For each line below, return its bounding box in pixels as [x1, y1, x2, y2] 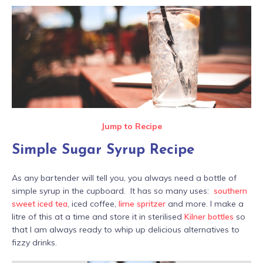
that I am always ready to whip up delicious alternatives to [12, 224, 240, 235]
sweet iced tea [12, 198, 68, 209]
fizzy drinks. [12, 237, 57, 248]
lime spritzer [119, 198, 166, 209]
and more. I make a [166, 198, 244, 209]
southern [214, 185, 247, 196]
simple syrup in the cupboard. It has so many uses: [12, 185, 214, 196]
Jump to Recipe [101, 120, 162, 131]
